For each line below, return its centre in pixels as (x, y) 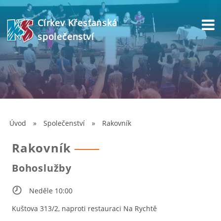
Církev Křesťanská (77, 23)
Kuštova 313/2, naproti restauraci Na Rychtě (84, 208)
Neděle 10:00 (51, 191)
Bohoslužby (41, 168)
